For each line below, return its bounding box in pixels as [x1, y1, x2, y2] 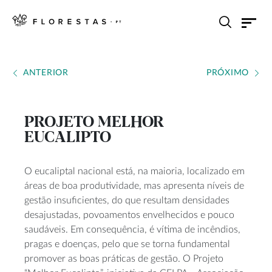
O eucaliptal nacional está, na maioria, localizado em [24, 166, 245, 176]
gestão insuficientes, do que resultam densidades [24, 195, 229, 205]
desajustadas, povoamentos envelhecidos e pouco [24, 210, 234, 220]
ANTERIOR [23, 69, 69, 77]
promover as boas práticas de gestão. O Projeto [24, 254, 223, 263]
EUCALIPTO [24, 129, 111, 146]
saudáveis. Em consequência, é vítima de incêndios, [24, 225, 240, 234]
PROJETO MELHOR [24, 114, 165, 131]
